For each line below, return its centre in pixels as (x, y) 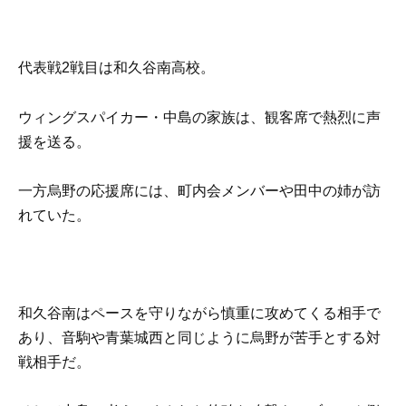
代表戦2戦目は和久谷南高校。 (116, 68)
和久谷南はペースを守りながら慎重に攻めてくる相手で (199, 314)
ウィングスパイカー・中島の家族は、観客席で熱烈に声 (199, 117)
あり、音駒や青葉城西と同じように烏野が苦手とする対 (199, 338)
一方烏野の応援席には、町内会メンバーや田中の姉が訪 (199, 190)
